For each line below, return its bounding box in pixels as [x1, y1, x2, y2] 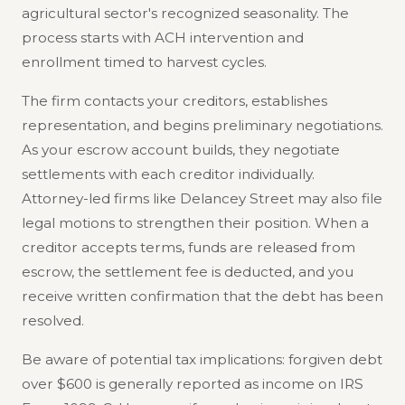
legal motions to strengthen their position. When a [22, 213, 369, 231]
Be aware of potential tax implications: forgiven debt [22, 350, 382, 368]
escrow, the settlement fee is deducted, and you [22, 262, 353, 280]
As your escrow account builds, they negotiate [22, 140, 340, 158]
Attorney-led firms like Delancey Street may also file [22, 189, 382, 207]
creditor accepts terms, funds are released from [22, 238, 355, 256]
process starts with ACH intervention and [22, 28, 304, 46]
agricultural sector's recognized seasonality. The [22, 4, 349, 22]
